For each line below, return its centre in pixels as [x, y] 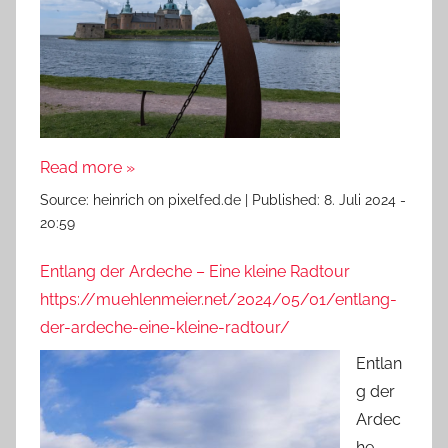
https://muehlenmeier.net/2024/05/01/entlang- [218, 300]
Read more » [87, 168]
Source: [66, 200]
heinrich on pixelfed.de [167, 200]
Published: [288, 200]
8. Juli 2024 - [365, 200]
